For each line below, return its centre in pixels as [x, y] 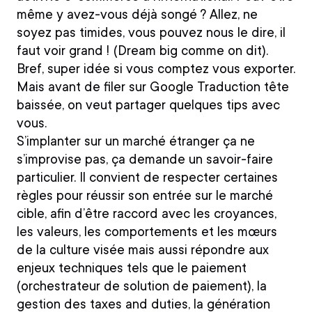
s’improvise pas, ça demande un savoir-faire [145, 160]
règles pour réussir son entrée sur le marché [145, 196]
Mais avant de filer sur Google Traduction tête [153, 87]
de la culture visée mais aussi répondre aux [142, 250]
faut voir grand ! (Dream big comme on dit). [142, 51]
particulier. [46, 178]
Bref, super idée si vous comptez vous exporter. [156, 69]
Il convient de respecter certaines [177, 178]
